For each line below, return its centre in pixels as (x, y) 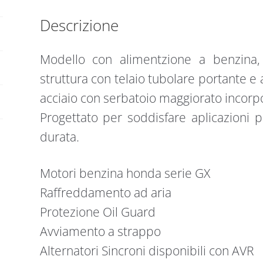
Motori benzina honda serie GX (125, 173)
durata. (59, 136)
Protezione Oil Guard (97, 212)
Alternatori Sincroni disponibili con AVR (146, 251)
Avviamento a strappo (100, 232)
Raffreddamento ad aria (105, 193)
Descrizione (79, 25)
